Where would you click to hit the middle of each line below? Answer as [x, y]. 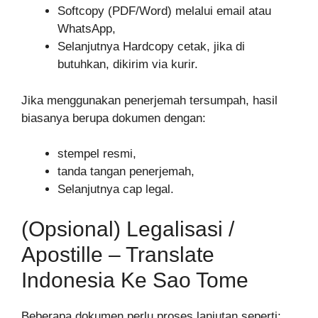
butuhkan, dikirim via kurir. [128, 65]
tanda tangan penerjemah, [126, 172]
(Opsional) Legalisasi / [128, 229]
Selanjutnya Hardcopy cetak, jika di [151, 47]
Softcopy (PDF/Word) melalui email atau [164, 11]
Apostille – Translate [118, 254]
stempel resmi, [97, 154]
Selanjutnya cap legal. [116, 190]
